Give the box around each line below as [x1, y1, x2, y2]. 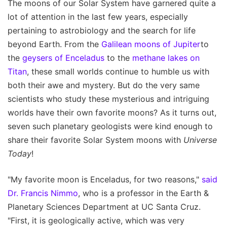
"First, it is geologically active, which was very [8, 215, 184, 226]
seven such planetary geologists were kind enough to [8, 121, 213, 132]
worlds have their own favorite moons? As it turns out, [8, 107, 216, 118]
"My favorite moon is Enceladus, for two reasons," [8, 174, 202, 185]
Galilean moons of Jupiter [101, 39, 201, 50]
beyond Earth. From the [8, 39, 101, 50]
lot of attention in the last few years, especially [8, 12, 188, 22]
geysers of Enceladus [22, 53, 104, 63]
